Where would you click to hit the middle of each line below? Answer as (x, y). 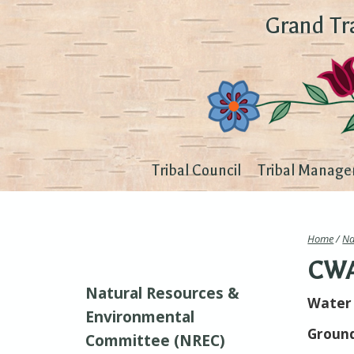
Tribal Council (196, 171)
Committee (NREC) (156, 341)
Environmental (140, 317)
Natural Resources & (163, 294)
